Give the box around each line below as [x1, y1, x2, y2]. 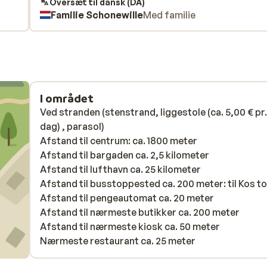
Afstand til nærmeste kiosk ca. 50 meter [40, 221, 220, 232]
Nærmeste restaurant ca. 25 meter [40, 235, 195, 247]
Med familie [143, 9, 195, 21]
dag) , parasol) [40, 120, 104, 132]
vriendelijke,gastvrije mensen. [40, 10, 173, 22]
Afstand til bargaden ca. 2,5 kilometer [40, 149, 209, 161]
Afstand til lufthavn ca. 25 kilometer [40, 163, 201, 175]
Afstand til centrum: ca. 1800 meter [40, 135, 197, 147]
